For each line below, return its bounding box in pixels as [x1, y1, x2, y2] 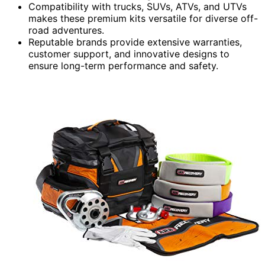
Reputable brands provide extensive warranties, [28, 36, 242, 49]
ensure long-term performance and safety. [28, 60, 218, 72]
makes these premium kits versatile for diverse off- [28, 12, 258, 25]
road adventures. [28, 24, 104, 37]
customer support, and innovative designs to [28, 48, 230, 60]
